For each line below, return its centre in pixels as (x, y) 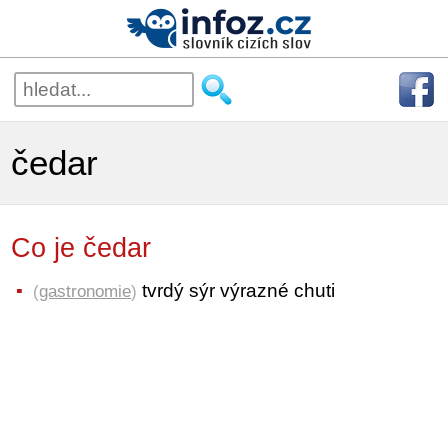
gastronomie (85, 290)
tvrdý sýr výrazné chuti (236, 290)
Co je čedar (101, 248)
